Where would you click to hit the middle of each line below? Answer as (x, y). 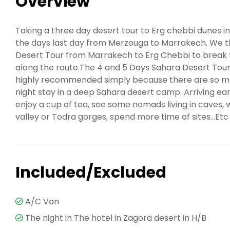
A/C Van (42, 201)
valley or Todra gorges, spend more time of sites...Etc (122, 117)
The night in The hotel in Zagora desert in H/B (116, 218)
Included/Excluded (91, 172)
